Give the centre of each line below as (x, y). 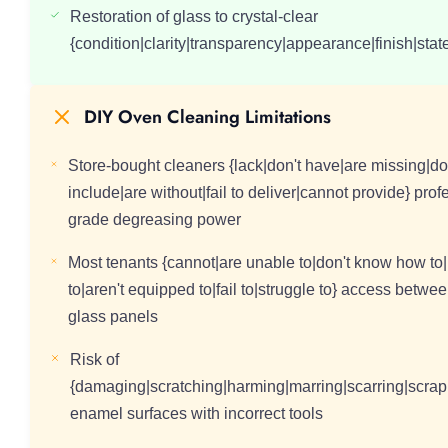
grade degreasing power (154, 219)
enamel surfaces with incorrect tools (196, 413)
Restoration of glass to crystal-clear (194, 16)
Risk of (94, 359)
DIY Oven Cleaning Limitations (207, 116)
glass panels (112, 316)
